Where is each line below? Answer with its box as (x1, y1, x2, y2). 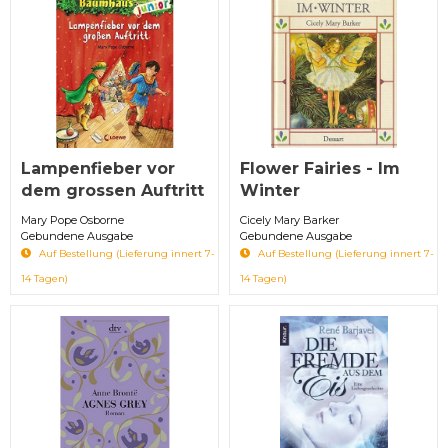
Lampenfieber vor (21, 158, 175, 178)
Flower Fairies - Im (240, 158, 400, 178)
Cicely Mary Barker (240, 212, 339, 227)
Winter (240, 180, 300, 200)
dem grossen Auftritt (21, 180, 204, 200)
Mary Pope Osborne (21, 212, 124, 227)
